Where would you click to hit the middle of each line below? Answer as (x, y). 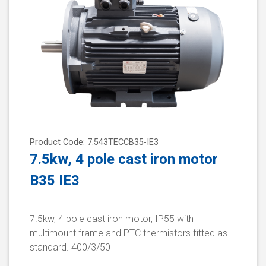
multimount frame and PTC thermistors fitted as (129, 233)
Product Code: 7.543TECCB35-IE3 (94, 142)
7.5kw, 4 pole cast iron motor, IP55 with (112, 219)
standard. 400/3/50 (70, 248)
